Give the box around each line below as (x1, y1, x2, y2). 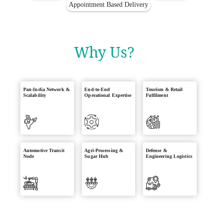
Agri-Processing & (84, 147, 124, 153)
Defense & (145, 147, 167, 153)
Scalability (23, 92, 46, 98)
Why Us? (74, 42, 134, 62)
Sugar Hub (84, 153, 109, 159)
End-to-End (84, 86, 110, 92)
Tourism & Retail (145, 86, 183, 92)
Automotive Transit (23, 147, 64, 153)
